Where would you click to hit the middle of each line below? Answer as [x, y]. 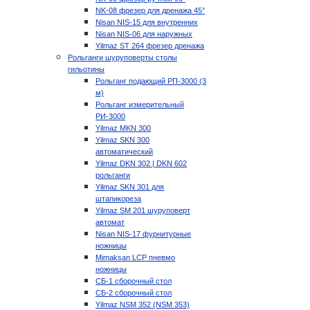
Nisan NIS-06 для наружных [144, 34]
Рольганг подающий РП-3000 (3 [151, 81]
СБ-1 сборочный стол [134, 281]
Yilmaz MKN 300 [123, 128]
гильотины [86, 69]
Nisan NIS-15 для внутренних [147, 22]
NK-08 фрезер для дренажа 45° [150, 10]
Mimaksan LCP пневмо [135, 257]
